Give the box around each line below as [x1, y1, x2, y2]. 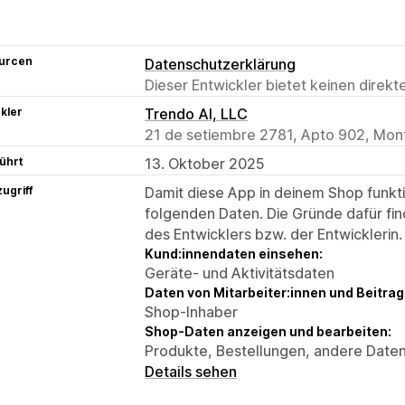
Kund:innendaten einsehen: [145, 245, 323, 261]
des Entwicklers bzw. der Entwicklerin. [145, 224, 402, 243]
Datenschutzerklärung [145, 54, 296, 73]
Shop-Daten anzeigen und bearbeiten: [145, 323, 391, 339]
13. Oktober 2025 [145, 154, 265, 173]
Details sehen [145, 362, 237, 381]
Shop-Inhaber [145, 302, 238, 321]
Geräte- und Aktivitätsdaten [145, 263, 334, 282]
